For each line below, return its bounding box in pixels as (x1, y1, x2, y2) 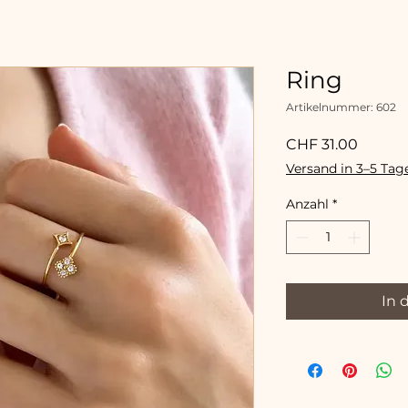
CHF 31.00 (286, 136, 358, 153)
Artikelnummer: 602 (286, 100, 396, 114)
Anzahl (286, 196, 329, 212)
